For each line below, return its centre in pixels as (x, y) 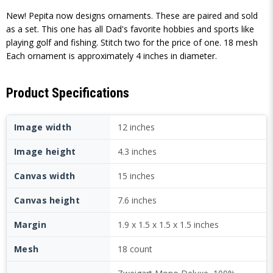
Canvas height (47, 200)
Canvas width (45, 176)
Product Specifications (68, 93)
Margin (30, 225)
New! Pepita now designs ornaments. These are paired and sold (132, 16)
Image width (43, 127)
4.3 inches (137, 151)
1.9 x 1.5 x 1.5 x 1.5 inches (168, 225)
